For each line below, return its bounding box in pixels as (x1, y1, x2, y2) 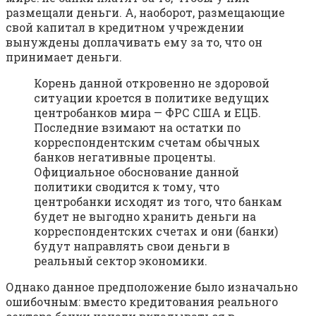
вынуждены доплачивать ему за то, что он (6, 34, 262, 49)
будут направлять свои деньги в (34, 238, 230, 253)
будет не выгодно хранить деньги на (34, 208, 256, 224)
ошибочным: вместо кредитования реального (6, 293, 278, 309)
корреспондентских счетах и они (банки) (34, 223, 278, 238)
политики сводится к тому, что (34, 178, 219, 194)
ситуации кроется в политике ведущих (34, 90, 269, 105)
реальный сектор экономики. (34, 253, 207, 268)
